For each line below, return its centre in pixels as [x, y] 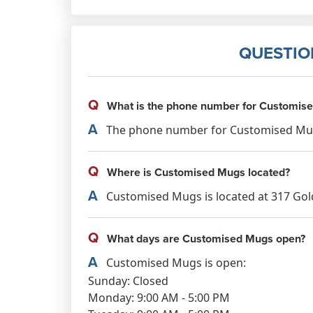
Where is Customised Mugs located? [197, 172]
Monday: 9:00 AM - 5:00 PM [159, 298]
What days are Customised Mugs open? [205, 239]
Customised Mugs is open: [175, 263]
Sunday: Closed [128, 281]
